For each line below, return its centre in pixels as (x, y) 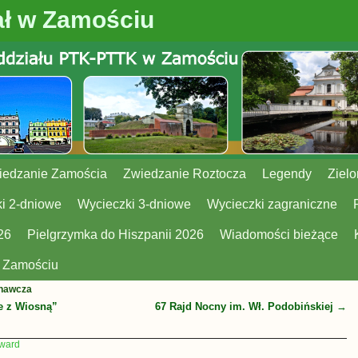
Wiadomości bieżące (279, 234)
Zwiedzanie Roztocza (185, 173)
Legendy (287, 173)
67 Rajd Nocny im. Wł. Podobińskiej (246, 306)
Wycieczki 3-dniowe (135, 204)
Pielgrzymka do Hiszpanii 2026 (116, 234)
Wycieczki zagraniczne (272, 204)
